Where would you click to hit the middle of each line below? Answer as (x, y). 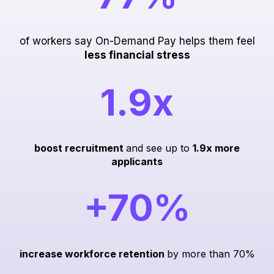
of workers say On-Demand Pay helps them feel (137, 41)
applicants (137, 161)
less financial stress (137, 55)
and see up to (159, 148)
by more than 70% (211, 254)
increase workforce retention (93, 254)
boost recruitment (80, 148)
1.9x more (216, 148)
